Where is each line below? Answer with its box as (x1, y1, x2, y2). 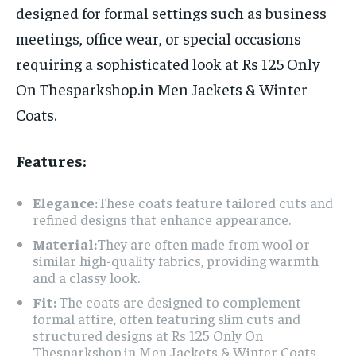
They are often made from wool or (97, 234, 310, 253)
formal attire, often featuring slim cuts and (33, 308, 300, 327)
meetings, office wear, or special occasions (16, 27, 301, 48)
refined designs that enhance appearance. (33, 209, 291, 228)
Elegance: (33, 192, 98, 211)
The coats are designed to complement (59, 292, 301, 311)
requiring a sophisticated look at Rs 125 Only (16, 52, 320, 73)
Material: (33, 234, 97, 253)
